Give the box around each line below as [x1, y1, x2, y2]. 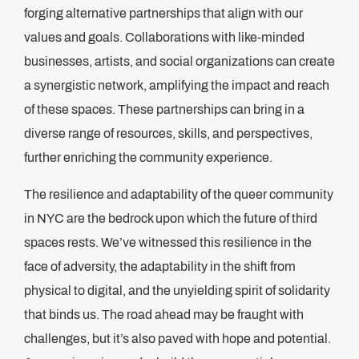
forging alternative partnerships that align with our [24, 6, 303, 20]
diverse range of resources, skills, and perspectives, [24, 127, 313, 140]
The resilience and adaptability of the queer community [24, 188, 333, 201]
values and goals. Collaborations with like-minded [24, 30, 305, 44]
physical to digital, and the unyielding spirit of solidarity [24, 284, 330, 297]
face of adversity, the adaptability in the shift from [24, 260, 296, 273]
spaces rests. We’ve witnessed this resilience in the [24, 236, 312, 249]
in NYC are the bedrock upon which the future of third [24, 212, 317, 225]
